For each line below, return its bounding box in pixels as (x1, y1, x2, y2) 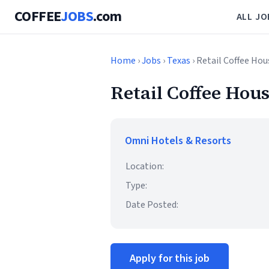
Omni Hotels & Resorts (125, 133, 231, 148)
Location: (125, 160, 164, 173)
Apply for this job (130, 251, 210, 266)
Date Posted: (125, 198, 178, 211)
